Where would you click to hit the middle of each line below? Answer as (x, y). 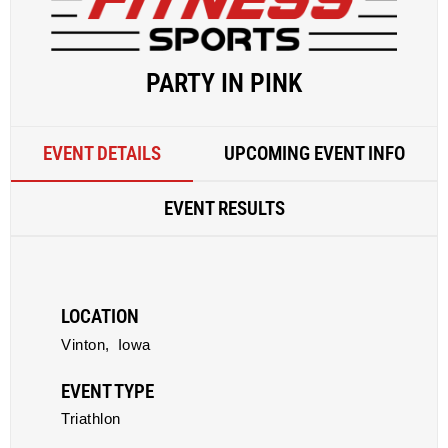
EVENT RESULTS (224, 208)
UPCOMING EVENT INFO (315, 153)
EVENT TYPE (107, 391)
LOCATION (100, 316)
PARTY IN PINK (224, 83)
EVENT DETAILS (101, 153)
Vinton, (85, 344)
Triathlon (91, 418)
